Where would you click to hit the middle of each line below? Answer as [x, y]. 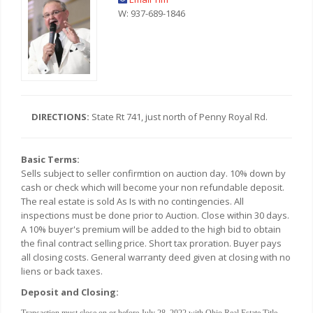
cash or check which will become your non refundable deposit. [153, 187]
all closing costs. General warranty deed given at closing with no [156, 257]
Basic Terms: [50, 159]
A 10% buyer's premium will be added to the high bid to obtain [151, 229]
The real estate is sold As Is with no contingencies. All [132, 201]
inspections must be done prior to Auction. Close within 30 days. [155, 215]
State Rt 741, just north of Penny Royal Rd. [180, 116]
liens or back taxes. [62, 271]
